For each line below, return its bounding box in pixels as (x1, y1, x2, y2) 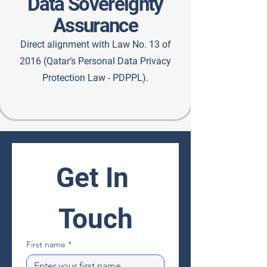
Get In (55, 162, 129, 194)
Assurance (52, 14, 138, 37)
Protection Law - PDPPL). (42, 72, 148, 83)
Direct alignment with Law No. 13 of (20, 39, 171, 50)
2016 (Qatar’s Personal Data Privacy (20, 55, 171, 67)
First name (26, 239, 66, 250)
